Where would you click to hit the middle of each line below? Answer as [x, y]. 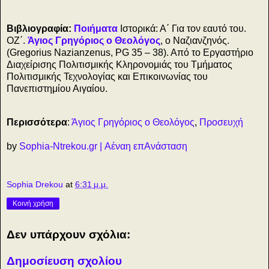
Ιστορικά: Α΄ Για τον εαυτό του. [182, 29]
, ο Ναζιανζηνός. [195, 41]
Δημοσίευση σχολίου [64, 261]
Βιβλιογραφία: [40, 29]
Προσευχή [221, 122]
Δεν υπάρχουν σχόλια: [68, 235]
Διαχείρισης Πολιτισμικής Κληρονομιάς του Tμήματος [119, 65]
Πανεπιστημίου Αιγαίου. [57, 89]
